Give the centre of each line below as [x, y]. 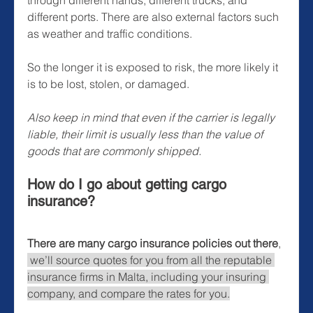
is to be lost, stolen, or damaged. [108, 83]
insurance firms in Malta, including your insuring [148, 276]
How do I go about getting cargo [129, 184]
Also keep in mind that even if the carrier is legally [152, 117]
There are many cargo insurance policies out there [153, 243]
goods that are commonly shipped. [116, 151]
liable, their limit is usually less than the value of [146, 134]
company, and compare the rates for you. [129, 293]
